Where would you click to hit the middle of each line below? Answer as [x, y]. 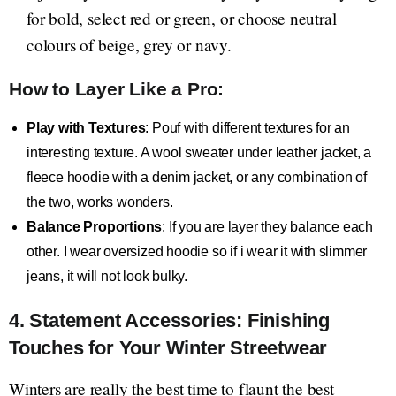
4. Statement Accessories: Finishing [169, 321]
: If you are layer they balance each [268, 227]
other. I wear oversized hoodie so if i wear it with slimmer [197, 252]
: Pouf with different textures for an [248, 128]
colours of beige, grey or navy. [129, 45]
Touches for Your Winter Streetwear [168, 348]
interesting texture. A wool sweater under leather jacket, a [199, 153]
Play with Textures [86, 128]
